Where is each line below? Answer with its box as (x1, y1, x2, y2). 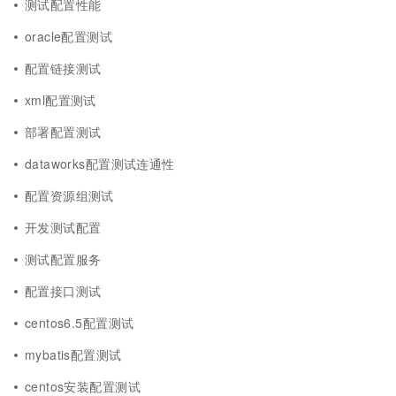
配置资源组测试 (25, 187, 114, 204)
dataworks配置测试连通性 (25, 155, 175, 172)
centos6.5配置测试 (25, 314, 134, 331)
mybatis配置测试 (25, 346, 122, 363)
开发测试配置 (25, 218, 102, 236)
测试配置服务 (25, 250, 102, 268)
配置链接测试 (25, 59, 102, 77)
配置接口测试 (25, 282, 102, 300)
